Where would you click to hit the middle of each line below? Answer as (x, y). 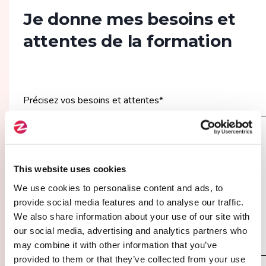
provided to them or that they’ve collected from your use (129, 259)
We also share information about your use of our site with (132, 216)
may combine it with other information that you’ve (115, 244)
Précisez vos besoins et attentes (91, 100)
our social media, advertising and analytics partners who (130, 230)
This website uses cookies (70, 169)
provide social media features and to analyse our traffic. (129, 202)
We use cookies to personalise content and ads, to (118, 187)
